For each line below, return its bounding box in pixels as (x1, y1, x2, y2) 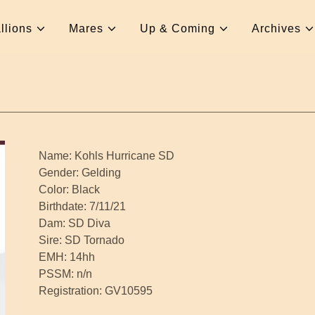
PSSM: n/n (38, 267, 92, 280)
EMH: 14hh (38, 250, 95, 263)
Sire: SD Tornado (38, 233, 124, 246)
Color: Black (38, 183, 100, 195)
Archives (252, 22, 302, 34)
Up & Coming (139, 22, 216, 34)
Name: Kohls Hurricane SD (38, 149, 174, 162)
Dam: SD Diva (38, 217, 110, 229)
